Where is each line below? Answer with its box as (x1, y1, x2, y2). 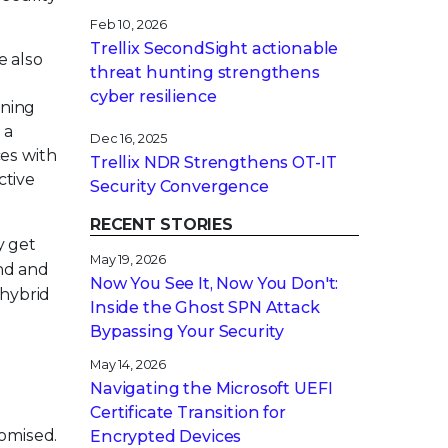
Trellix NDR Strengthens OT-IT (90, 153, 337, 172)
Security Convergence (90, 177, 269, 196)
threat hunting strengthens (90, 63, 320, 82)
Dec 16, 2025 (90, 131, 168, 146)
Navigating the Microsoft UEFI (90, 379, 333, 399)
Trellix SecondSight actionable (90, 39, 339, 58)
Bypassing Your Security (90, 322, 285, 341)
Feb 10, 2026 (90, 17, 168, 32)
